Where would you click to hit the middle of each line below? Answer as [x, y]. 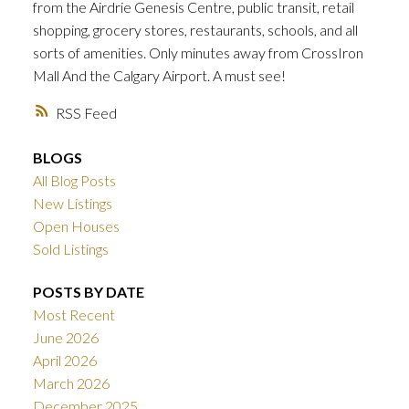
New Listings [72, 203]
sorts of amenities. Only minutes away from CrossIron [198, 52]
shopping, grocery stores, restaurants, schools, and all [195, 29]
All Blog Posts [74, 180]
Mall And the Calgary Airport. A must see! [159, 75]
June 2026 [65, 338]
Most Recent [73, 315]
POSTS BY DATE [88, 292]
